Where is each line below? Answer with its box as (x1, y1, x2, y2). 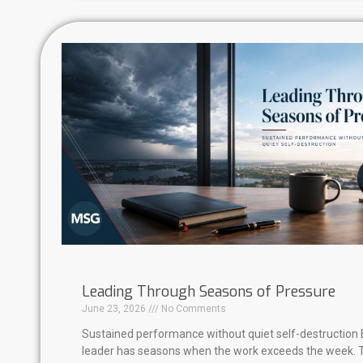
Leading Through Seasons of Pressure (82, 282, 335, 302)
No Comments (159, 303, 226, 315)
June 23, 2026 (82, 303, 148, 315)
